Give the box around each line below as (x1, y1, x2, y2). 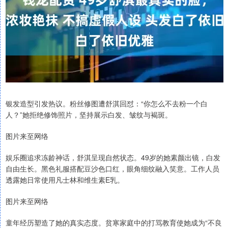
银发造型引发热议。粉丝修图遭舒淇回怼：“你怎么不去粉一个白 (6, 98, 208, 108)
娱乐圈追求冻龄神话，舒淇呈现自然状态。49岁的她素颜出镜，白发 (6, 152, 220, 162)
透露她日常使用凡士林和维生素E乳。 (6, 175, 124, 185)
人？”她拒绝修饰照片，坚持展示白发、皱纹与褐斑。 (6, 109, 172, 120)
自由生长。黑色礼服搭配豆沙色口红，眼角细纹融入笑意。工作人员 (6, 163, 219, 174)
